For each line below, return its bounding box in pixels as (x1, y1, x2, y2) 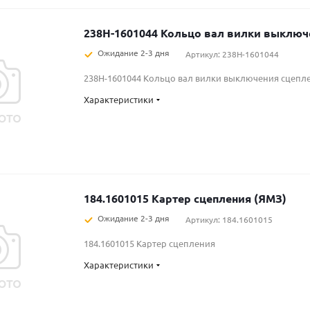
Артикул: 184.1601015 (185, 214, 273, 225)
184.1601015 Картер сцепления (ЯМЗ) (84, 191, 286, 206)
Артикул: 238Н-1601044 (185, 48, 279, 60)
